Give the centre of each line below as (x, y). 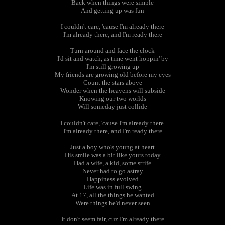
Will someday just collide (113, 107)
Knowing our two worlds (113, 99)
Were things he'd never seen (113, 203)
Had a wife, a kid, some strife (113, 163)
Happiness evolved (113, 179)
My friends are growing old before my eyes (113, 75)
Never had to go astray (113, 171)
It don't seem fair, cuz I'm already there (113, 219)
